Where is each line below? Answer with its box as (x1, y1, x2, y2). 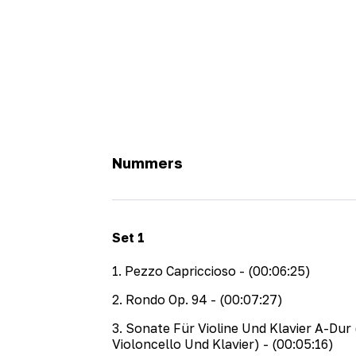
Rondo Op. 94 (125, 291, 207, 308)
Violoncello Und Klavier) (111, 335, 260, 352)
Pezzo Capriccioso (124, 262, 236, 279)
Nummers (111, 154, 183, 172)
